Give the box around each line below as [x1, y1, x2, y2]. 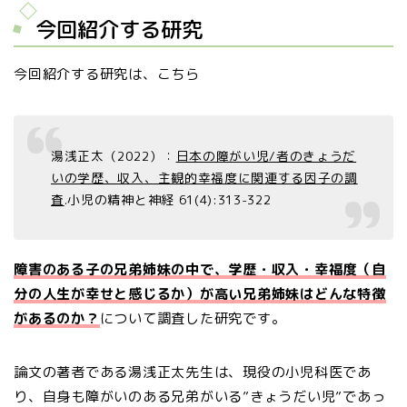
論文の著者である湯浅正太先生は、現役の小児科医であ [14, 362, 372, 382]
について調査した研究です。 [99, 308, 286, 328]
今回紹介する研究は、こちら [14, 64, 200, 84]
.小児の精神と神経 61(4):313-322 [64, 190, 272, 208]
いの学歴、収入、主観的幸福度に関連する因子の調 [51, 168, 358, 186]
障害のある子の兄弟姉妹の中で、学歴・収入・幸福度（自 [14, 259, 386, 279]
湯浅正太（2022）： [51, 146, 176, 164]
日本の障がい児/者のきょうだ [175, 146, 357, 164]
